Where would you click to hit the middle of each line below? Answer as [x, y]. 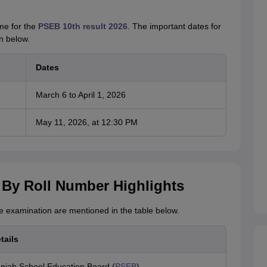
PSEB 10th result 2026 [83, 27]
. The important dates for [174, 27]
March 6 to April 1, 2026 [80, 95]
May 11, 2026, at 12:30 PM [86, 122]
